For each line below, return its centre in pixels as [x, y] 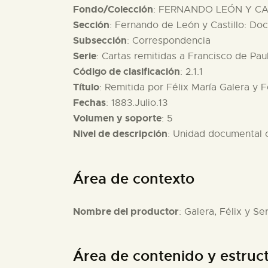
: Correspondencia [169, 41]
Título [86, 87]
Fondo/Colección [113, 10]
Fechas [89, 103]
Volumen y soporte [117, 118]
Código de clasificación [127, 72]
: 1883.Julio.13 [137, 103]
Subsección [100, 41]
